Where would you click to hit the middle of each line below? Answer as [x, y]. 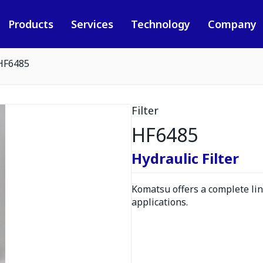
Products [31, 24]
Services [92, 24]
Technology [160, 24]
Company [232, 24]
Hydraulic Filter [185, 158]
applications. [160, 202]
